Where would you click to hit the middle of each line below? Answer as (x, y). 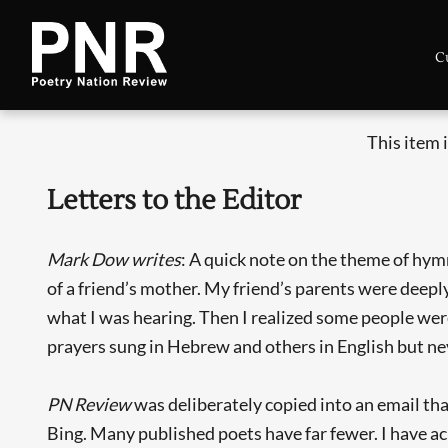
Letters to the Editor (174, 201)
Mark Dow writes (114, 259)
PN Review (91, 404)
